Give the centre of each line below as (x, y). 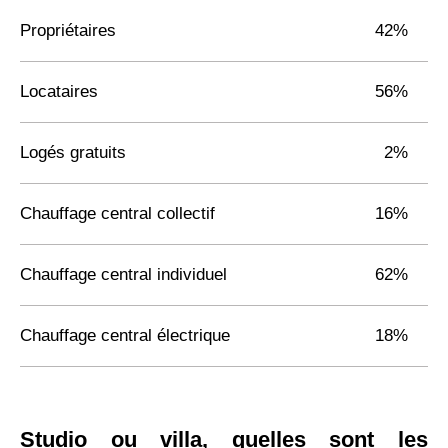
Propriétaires (68, 30)
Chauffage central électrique (125, 335)
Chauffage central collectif (117, 213)
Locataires (59, 91)
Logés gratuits (73, 152)
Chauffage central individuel (123, 274)
